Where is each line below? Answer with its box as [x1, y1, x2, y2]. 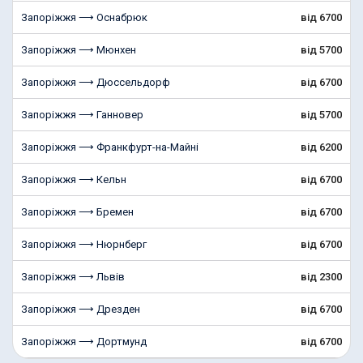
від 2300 [301, 271, 342, 283]
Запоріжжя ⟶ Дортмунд [21, 335, 147, 348]
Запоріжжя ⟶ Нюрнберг [21, 238, 147, 250]
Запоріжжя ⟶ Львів [21, 271, 125, 283]
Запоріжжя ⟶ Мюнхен [21, 44, 136, 56]
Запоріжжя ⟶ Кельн [21, 173, 126, 186]
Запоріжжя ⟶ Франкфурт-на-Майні [21, 141, 199, 153]
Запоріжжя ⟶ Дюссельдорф [21, 76, 170, 88]
